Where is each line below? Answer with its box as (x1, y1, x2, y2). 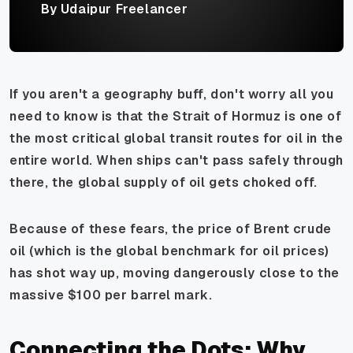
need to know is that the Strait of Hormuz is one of (9, 107, 342, 124)
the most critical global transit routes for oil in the (9, 129, 344, 147)
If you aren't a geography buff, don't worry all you (9, 85, 334, 102)
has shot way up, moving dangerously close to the (9, 264, 340, 281)
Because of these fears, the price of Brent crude (9, 220, 332, 237)
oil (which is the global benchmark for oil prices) (9, 242, 330, 259)
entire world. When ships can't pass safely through (9, 151, 344, 169)
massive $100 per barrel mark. (9, 286, 213, 303)
